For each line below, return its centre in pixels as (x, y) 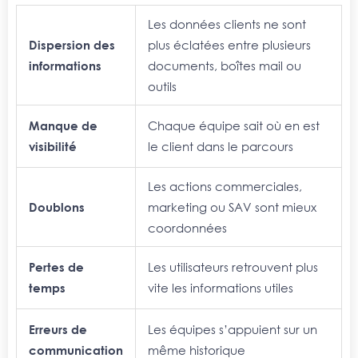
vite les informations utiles (220, 287)
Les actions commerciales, (225, 186)
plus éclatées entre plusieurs (229, 44)
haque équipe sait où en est (238, 125)
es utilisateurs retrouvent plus (235, 267)
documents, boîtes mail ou (224, 65)
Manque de (63, 125)
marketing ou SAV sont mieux (232, 207)
